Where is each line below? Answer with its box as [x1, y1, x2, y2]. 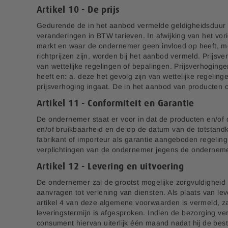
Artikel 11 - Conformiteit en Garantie [37, 99, 194, 108]
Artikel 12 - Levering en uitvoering [37, 162, 184, 172]
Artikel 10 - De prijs [37, 5, 120, 15]
